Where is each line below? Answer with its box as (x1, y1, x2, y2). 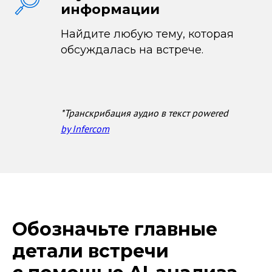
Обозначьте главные (12, 218, 217, 240)
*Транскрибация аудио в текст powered (61, 107, 228, 119)
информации (61, 1, 160, 18)
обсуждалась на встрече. (61, 43, 203, 56)
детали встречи (12, 240, 169, 262)
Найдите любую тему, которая (61, 27, 234, 41)
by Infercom (61, 123, 109, 135)
